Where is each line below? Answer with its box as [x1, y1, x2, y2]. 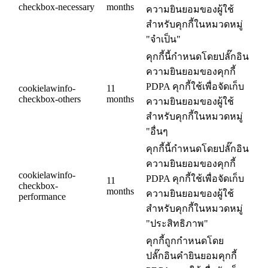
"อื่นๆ [146, 126, 168, 137]
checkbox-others [19, 94, 81, 105]
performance [19, 191, 66, 202]
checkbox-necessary [19, 2, 95, 13]
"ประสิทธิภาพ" [146, 218, 208, 229]
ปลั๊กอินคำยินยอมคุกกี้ [146, 251, 237, 261]
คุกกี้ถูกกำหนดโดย [146, 236, 224, 246]
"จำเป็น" [146, 34, 181, 45]
